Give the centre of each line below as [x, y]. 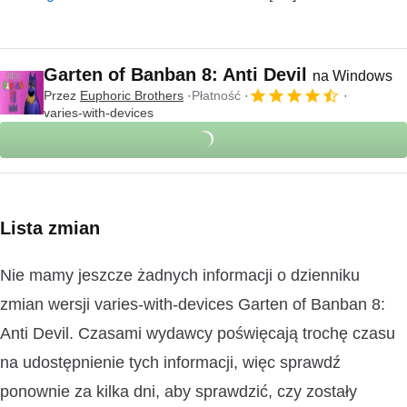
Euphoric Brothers [132, 95]
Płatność [216, 95]
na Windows [352, 76]
